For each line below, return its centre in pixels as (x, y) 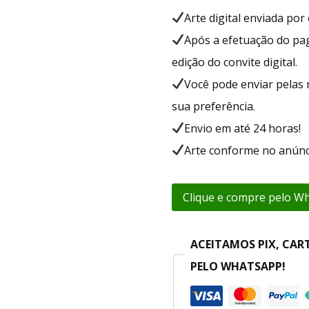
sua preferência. (213, 106)
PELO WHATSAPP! (238, 266)
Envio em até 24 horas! (242, 128)
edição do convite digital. (234, 62)
